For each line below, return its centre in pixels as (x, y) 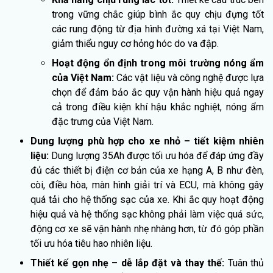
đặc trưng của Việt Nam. (103, 121)
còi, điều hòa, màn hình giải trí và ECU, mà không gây (147, 185)
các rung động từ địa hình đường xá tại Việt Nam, (158, 29)
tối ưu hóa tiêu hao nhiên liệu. (91, 243)
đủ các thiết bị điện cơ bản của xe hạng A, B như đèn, (147, 170)
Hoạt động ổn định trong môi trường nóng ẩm (158, 63)
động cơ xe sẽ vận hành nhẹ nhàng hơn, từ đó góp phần (147, 229)
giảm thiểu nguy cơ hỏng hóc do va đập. (135, 43)
